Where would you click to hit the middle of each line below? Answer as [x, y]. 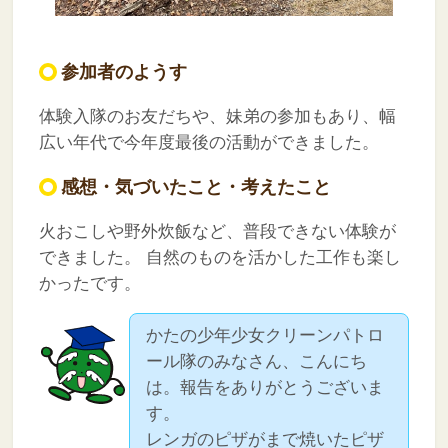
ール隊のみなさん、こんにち [257, 361]
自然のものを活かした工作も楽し [270, 257]
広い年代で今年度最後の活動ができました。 [208, 142]
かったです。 [89, 283]
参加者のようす [123, 71]
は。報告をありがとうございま [265, 387]
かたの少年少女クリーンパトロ [265, 335]
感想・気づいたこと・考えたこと [195, 186]
